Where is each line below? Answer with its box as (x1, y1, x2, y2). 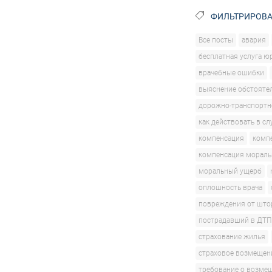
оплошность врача (199, 183, 262, 192)
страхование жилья (199, 233, 265, 241)
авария (242, 36, 266, 44)
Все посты (199, 36, 233, 44)
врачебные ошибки (199, 69, 264, 77)
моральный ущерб (199, 167, 262, 175)
